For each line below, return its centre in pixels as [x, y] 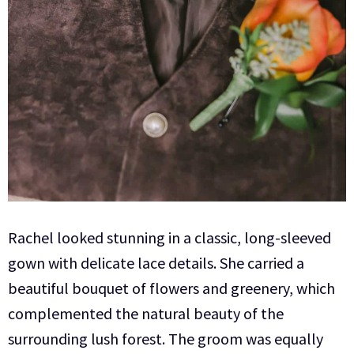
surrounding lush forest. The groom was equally [166, 338]
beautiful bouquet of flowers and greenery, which [171, 288]
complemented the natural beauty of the [146, 313]
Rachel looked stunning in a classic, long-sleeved [169, 237]
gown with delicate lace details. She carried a [156, 262]
